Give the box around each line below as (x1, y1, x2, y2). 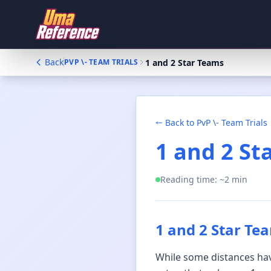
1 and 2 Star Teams (145, 56, 224, 68)
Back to (165, 117, 197, 128)
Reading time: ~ (160, 174, 224, 185)
